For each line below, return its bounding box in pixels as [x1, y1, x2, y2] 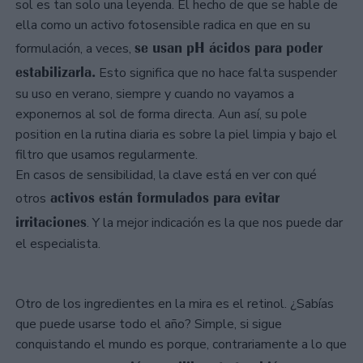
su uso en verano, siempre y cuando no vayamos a [15, 85, 294, 104]
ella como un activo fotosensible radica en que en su [15, 16, 310, 35]
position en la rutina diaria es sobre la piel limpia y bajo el [15, 126, 337, 144]
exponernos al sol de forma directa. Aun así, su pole [15, 105, 307, 124]
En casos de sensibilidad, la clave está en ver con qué [15, 166, 317, 185]
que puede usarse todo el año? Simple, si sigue [15, 315, 282, 334]
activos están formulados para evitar [46, 189, 280, 207]
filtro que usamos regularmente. [15, 146, 198, 164]
